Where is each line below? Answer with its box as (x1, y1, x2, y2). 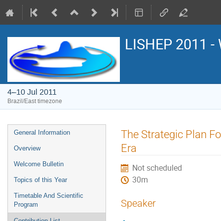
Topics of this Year (14, 176, 67, 184)
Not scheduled (132, 162, 183, 173)
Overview (14, 145, 40, 152)
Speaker (121, 197, 156, 209)
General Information (14, 129, 70, 136)
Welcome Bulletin (14, 160, 64, 168)
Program (14, 201, 38, 208)
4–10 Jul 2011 (7, 87, 57, 97)
